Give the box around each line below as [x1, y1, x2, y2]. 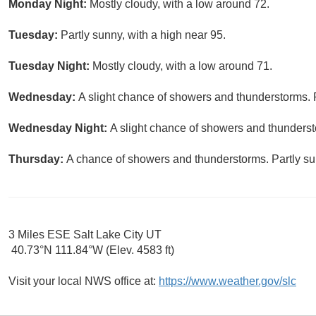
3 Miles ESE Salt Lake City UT [8, 229, 162, 241]
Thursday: [8, 153, 66, 166]
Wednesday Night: [8, 122, 110, 135]
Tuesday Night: [8, 60, 92, 73]
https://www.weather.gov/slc [159, 275, 296, 288]
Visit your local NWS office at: [8, 275, 159, 288]
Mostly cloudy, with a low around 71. [92, 60, 272, 73]
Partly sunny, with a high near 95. [61, 29, 226, 42]
